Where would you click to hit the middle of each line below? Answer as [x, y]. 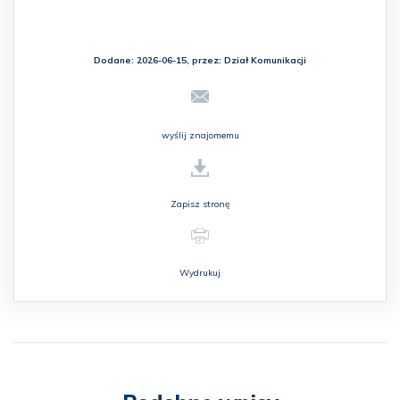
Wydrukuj [200, 273]
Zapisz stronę [200, 204]
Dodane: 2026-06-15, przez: [159, 60]
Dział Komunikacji [265, 60]
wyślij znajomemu [200, 135]
